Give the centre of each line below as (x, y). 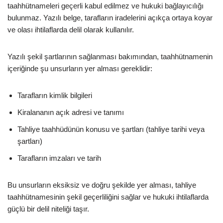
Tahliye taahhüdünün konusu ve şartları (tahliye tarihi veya (111, 129)
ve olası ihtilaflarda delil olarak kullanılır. (71, 29)
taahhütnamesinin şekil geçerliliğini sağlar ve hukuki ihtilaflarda (108, 197)
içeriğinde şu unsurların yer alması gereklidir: (80, 68)
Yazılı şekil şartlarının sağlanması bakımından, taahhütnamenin (110, 56)
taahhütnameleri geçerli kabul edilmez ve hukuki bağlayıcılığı (106, 5)
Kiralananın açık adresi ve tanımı (71, 112)
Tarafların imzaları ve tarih (59, 158)
